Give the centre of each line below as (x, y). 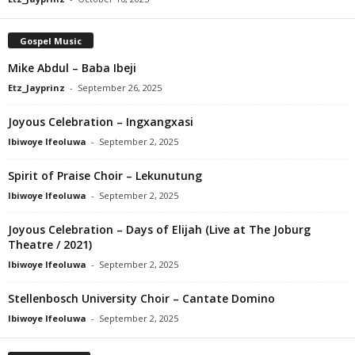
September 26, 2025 (120, 87)
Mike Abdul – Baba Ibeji (72, 67)
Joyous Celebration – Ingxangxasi (101, 121)
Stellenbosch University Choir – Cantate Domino (141, 298)
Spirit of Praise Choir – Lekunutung (105, 175)
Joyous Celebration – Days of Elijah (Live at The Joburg (159, 229)
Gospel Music (51, 40)
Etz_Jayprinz (36, 87)
